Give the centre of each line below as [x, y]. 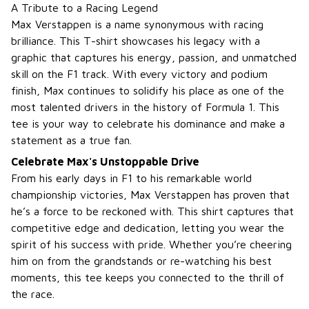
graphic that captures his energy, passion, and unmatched [154, 58]
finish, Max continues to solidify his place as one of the [148, 91]
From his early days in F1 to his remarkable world [131, 178]
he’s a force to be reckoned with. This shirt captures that [152, 211]
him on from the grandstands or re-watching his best [141, 260]
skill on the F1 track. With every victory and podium [139, 74]
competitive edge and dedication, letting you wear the [148, 227]
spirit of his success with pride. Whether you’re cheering [151, 244]
